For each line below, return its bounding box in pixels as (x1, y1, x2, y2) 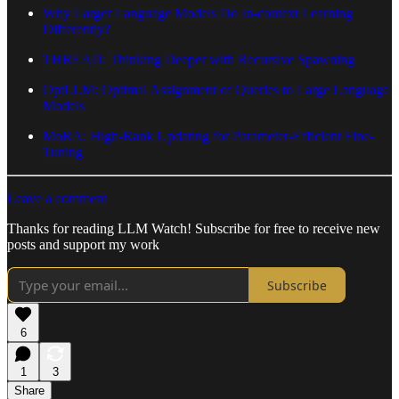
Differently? (43, 21, 110, 37)
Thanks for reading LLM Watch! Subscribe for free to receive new (7, 221, 380, 237)
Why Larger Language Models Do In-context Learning (43, 5, 353, 21)
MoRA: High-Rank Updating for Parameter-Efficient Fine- (43, 128, 374, 144)
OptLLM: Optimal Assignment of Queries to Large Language (43, 82, 389, 98)
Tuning (43, 144, 83, 160)
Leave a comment (7, 191, 107, 207)
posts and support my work (7, 237, 159, 253)
